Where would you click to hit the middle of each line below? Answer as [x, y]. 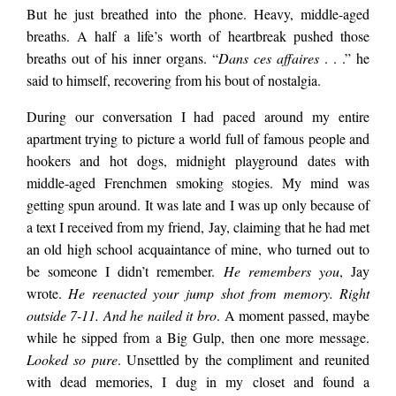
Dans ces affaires [272, 58]
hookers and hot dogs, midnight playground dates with [198, 161]
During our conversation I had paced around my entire [198, 117]
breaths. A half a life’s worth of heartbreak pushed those [198, 36]
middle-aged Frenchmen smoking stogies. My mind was [198, 183]
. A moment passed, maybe [293, 316]
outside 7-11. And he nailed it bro [122, 316]
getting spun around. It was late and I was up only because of [198, 205]
